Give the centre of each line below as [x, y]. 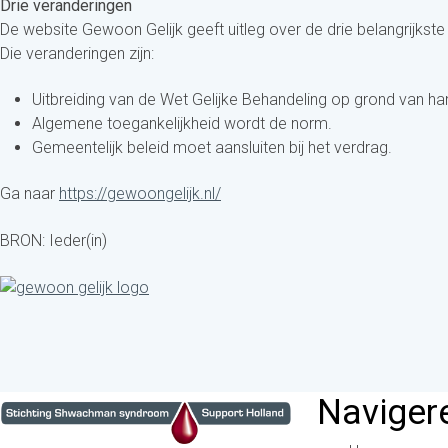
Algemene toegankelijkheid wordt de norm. [182, 124]
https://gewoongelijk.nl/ [140, 194]
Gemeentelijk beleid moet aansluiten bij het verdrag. [212, 148]
